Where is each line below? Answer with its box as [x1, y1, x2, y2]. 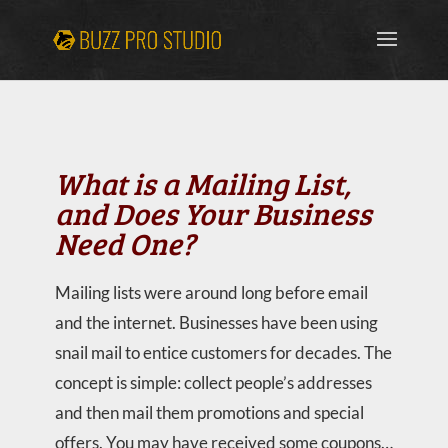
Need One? [54, 223, 195, 263]
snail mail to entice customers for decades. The [54, 342, 392, 363]
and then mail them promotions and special [54, 402, 364, 423]
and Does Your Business [54, 193, 372, 233]
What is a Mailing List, [54, 163, 351, 203]
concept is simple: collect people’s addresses [54, 372, 372, 393]
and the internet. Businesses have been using [54, 312, 378, 333]
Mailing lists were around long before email [54, 282, 368, 303]
